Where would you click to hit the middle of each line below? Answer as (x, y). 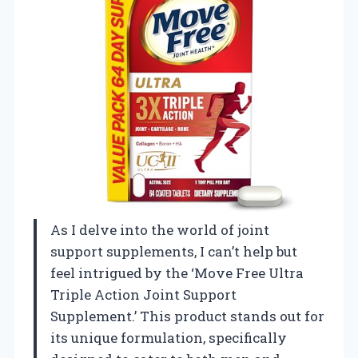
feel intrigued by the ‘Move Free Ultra (177, 272)
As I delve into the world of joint (160, 229)
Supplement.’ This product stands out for (187, 316)
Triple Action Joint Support (143, 294)
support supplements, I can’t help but (174, 251)
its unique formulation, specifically (169, 337)
